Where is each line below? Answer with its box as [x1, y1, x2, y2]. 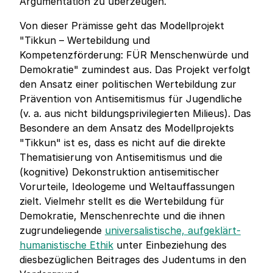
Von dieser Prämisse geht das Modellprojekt [19, 19, 224, 32]
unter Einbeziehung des [113, 239, 227, 252]
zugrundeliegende [19, 224, 105, 237]
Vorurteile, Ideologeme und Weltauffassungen [19, 180, 235, 193]
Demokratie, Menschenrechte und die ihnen [19, 210, 225, 222]
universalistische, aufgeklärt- [105, 224, 241, 237]
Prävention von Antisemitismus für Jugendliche [19, 93, 242, 105]
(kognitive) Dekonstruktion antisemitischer [19, 166, 219, 179]
